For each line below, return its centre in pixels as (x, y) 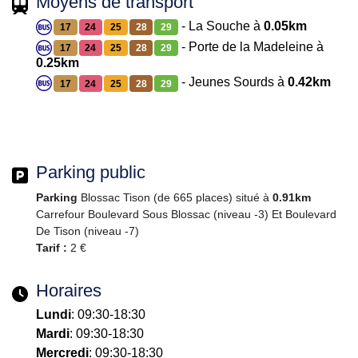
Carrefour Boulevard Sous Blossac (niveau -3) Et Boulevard (186, 214)
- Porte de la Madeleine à (251, 47)
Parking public (91, 172)
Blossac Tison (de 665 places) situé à (175, 197)
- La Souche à (221, 26)
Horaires (69, 290)
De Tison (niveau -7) (88, 231)
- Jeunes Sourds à (233, 82)
